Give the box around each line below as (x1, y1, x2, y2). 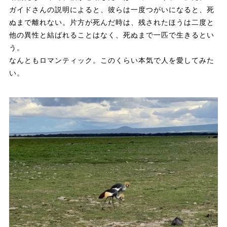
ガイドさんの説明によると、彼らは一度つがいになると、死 (9, 6, 214, 14)
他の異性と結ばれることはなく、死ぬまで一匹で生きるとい (9, 31, 214, 40)
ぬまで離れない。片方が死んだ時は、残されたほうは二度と (9, 18, 214, 27)
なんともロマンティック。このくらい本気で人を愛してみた (9, 56, 214, 65)
